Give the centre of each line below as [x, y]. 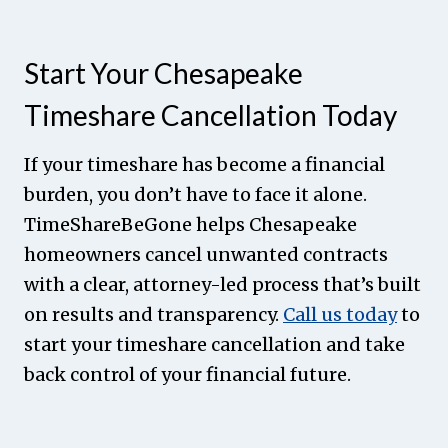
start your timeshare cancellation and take [214, 344]
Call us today [340, 314]
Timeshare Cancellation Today [210, 114]
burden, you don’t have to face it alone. [195, 194]
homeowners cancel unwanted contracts [206, 254]
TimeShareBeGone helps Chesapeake [190, 224]
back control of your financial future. [187, 374]
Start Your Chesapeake [163, 72]
